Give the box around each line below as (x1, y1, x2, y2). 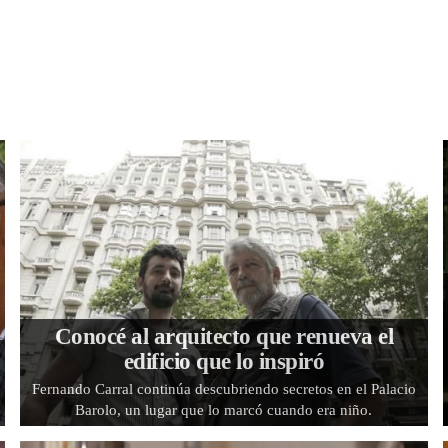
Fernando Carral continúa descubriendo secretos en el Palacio (31, 380, 416, 397)
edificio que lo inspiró (123, 348, 325, 374)
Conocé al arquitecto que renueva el (54, 323, 394, 349)
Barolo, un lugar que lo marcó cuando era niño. (75, 401, 373, 418)
